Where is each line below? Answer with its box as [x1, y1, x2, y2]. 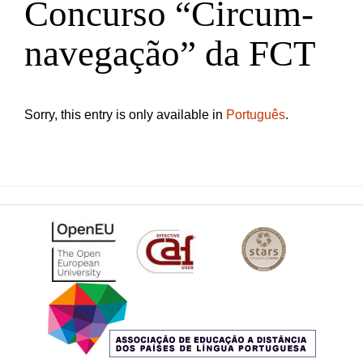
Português [226, 108, 285, 122]
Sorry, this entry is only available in [24, 108, 226, 122]
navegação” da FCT [24, 33, 315, 75]
